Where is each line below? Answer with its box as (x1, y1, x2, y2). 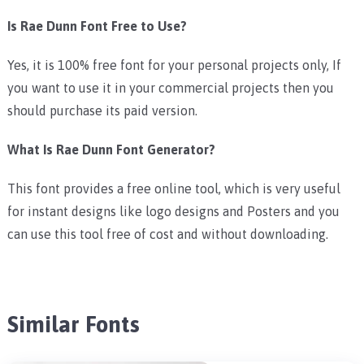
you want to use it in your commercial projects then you (6, 80, 334, 95)
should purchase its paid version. (6, 102, 197, 118)
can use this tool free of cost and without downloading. (6, 226, 328, 241)
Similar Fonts (6, 310, 140, 337)
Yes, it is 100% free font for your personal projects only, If (6, 57, 341, 72)
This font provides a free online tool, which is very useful (6, 180, 340, 196)
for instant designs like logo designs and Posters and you (6, 203, 340, 219)
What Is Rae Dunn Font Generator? (6, 141, 215, 157)
